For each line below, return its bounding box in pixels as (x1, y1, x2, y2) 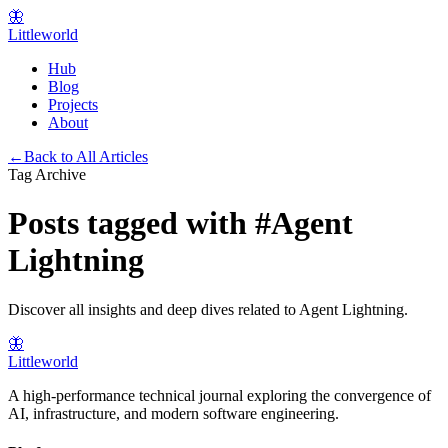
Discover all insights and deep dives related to (8, 300, 299, 318)
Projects (48, 96, 98, 113)
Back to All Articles (24, 148, 148, 165)
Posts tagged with (8, 205, 255, 242)
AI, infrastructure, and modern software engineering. (8, 404, 339, 422)
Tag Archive (8, 166, 86, 183)
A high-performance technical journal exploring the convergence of (8, 386, 431, 404)
